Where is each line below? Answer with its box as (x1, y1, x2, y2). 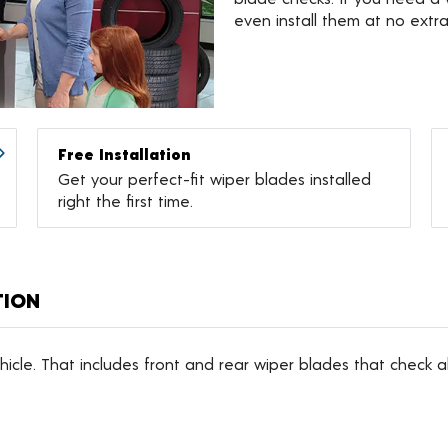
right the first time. (58, 191, 194, 211)
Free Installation (58, 144, 192, 164)
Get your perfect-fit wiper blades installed (58, 169, 372, 189)
